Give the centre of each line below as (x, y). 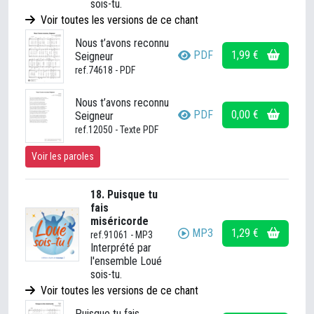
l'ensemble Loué (126, 261)
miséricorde (120, 221)
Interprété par (121, 248)
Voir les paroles (63, 156)
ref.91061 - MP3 (122, 235)
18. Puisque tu (124, 194)
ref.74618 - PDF (105, 70)
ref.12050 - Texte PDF (117, 130)
